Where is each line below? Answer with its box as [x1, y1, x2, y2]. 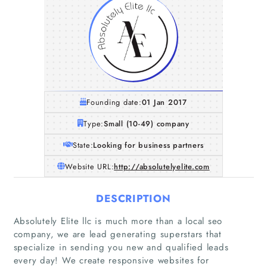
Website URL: [65, 160, 114, 172]
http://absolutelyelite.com [114, 160, 210, 172]
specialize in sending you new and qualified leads [13, 240, 229, 254]
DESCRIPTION [96, 191, 171, 206]
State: [72, 139, 94, 151]
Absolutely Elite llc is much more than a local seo [13, 214, 222, 228]
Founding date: [86, 96, 142, 108]
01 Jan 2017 [141, 96, 187, 108]
